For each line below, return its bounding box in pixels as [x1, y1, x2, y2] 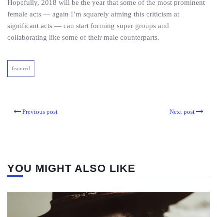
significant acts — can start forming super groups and [7, 22, 169, 30]
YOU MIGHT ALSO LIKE [7, 162, 136, 175]
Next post [170, 108, 195, 116]
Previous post [22, 108, 58, 116]
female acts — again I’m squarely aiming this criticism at [7, 10, 179, 18]
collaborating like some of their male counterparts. [7, 33, 159, 42]
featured [12, 65, 30, 72]
